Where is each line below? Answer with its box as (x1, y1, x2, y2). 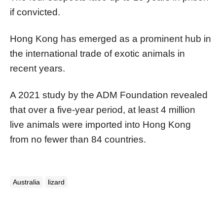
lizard (48, 178, 65, 186)
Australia (13, 178, 40, 186)
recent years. (10, 63, 65, 74)
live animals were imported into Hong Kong (10, 119, 191, 130)
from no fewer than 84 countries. (10, 134, 146, 145)
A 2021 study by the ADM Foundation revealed (10, 89, 208, 100)
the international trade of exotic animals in (10, 48, 185, 59)
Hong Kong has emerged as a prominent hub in (10, 33, 211, 44)
